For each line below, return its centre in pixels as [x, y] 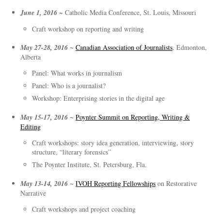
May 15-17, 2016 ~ [48, 117]
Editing [30, 127]
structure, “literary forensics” [71, 152]
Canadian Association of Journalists [124, 47]
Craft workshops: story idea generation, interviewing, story [113, 143]
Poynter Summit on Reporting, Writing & [132, 117]
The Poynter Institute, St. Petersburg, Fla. [89, 164]
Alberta [30, 57]
